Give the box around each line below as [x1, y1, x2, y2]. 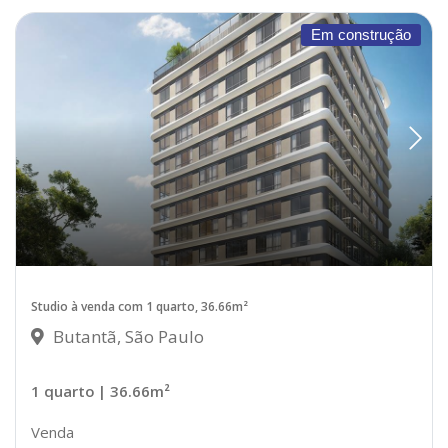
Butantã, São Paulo [49, 324, 204, 348]
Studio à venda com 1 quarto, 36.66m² [31, 297, 248, 315]
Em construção [311, 25, 411, 43]
